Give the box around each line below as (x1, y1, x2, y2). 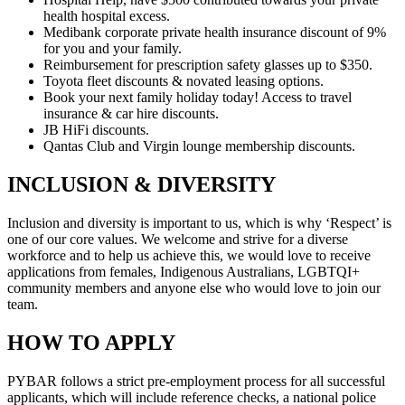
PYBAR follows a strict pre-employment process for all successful (7, 373, 385, 389)
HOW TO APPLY (7, 331, 175, 355)
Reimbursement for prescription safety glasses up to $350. (43, 57, 372, 73)
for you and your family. (43, 41, 182, 57)
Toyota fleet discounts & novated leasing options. (43, 73, 324, 89)
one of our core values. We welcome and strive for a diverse (7, 231, 348, 248)
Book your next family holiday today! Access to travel (43, 89, 352, 106)
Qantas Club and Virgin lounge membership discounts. (43, 138, 355, 155)
